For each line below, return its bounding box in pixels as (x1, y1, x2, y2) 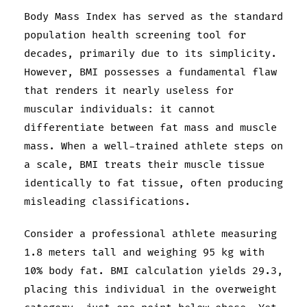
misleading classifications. (24, 195, 191, 208)
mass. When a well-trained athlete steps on (24, 139, 283, 153)
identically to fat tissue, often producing (24, 176, 283, 190)
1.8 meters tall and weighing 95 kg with (24, 245, 265, 259)
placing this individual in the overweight (24, 282, 277, 296)
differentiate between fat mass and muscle (24, 121, 277, 134)
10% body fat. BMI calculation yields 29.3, (24, 264, 283, 278)
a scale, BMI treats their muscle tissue (24, 158, 265, 171)
